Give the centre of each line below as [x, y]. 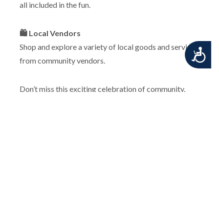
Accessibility [181, 53]
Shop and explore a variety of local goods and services [109, 46]
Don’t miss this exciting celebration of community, [102, 88]
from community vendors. [62, 60]
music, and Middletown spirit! [69, 102]
